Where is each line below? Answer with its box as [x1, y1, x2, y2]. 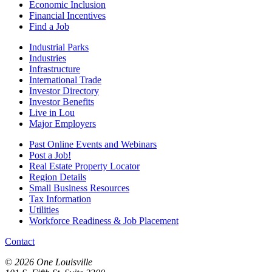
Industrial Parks [29, 41, 89, 52]
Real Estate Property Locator [29, 160, 140, 171]
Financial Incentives [29, 10, 106, 21]
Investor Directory [29, 85, 99, 96]
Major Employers [29, 118, 96, 129]
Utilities [29, 204, 59, 215]
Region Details [29, 171, 86, 182]
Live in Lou [29, 107, 75, 118]
